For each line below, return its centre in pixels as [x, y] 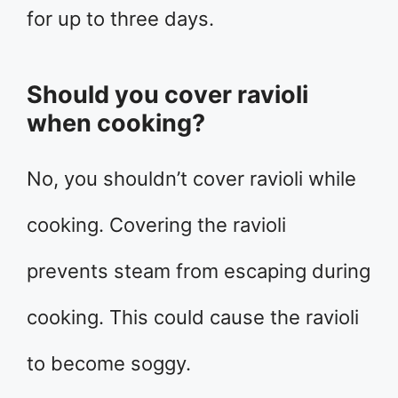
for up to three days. [120, 18]
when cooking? [116, 123]
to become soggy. [109, 363]
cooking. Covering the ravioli [156, 224]
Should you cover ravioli [167, 94]
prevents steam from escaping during [199, 271]
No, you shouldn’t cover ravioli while [191, 178]
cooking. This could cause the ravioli [193, 317]
